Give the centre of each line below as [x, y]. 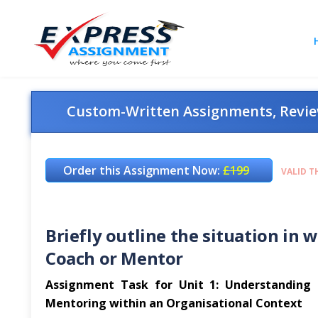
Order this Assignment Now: [143, 170]
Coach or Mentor [115, 258]
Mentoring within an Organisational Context [174, 303]
